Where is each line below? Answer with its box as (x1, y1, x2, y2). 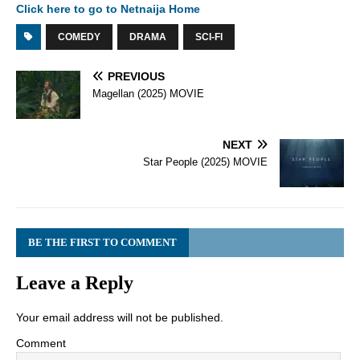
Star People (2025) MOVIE (143, 156, 268, 169)
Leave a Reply (16, 272, 133, 294)
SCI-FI (195, 31, 223, 43)
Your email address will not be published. (16, 311, 223, 325)
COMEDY (58, 31, 100, 43)
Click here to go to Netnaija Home (16, 2, 200, 16)
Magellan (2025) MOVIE (92, 88, 204, 100)
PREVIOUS (108, 70, 165, 84)
